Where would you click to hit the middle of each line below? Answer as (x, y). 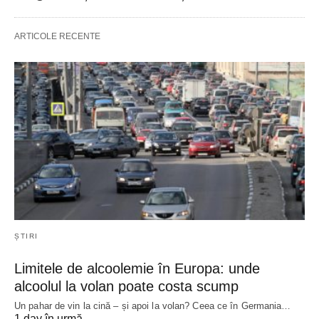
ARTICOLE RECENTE (57, 37)
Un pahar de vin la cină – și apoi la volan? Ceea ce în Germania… (153, 305)
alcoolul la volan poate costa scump (126, 286)
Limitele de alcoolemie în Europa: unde (137, 268)
